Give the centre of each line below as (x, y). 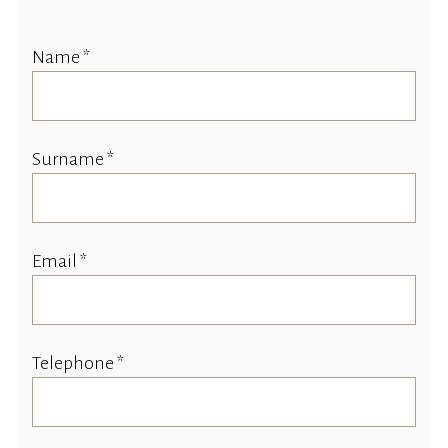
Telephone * (78, 363)
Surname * (73, 159)
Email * (60, 261)
